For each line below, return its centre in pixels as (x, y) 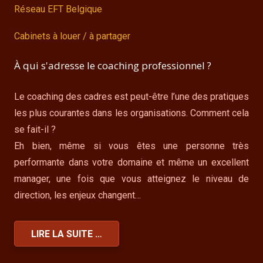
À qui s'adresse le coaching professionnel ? (113, 65)
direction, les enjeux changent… (77, 195)
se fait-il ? (35, 129)
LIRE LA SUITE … (66, 234)
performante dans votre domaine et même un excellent (131, 162)
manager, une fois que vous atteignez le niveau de (131, 178)
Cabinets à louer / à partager (72, 36)
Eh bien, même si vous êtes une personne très (131, 146)
